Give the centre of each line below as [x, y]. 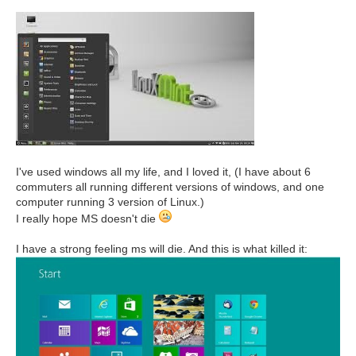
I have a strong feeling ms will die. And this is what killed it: [162, 249]
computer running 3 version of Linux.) [110, 202]
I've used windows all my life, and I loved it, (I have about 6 [163, 172]
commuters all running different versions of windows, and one [170, 187]
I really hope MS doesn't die [87, 219]
